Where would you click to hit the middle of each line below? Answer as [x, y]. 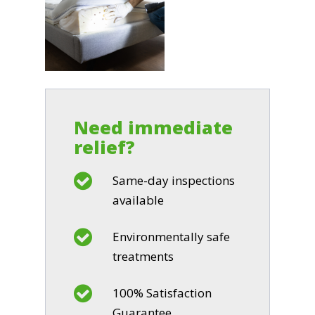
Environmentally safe [172, 237]
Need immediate [154, 128]
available [139, 200]
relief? [105, 147]
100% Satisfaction [162, 293]
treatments [143, 257]
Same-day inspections [174, 181]
